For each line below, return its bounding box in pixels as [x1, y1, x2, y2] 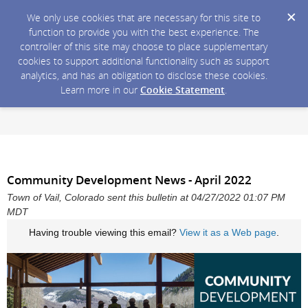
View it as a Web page [179, 227, 276, 238]
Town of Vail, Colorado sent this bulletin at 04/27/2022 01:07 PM [7, 192, 285, 203]
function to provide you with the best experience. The [28, 25, 259, 38]
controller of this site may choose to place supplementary [20, 40, 267, 53]
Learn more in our [60, 83, 140, 96]
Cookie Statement [140, 83, 225, 96]
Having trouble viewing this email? [29, 227, 179, 238]
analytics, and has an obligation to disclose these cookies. [20, 69, 267, 82]
